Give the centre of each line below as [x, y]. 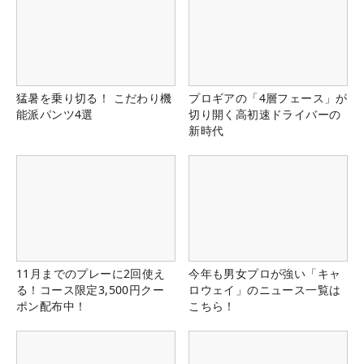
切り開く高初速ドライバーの [265, 115]
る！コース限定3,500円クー [90, 290]
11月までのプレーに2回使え [91, 274]
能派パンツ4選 [55, 115]
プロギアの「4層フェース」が [268, 98]
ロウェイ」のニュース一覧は [265, 290]
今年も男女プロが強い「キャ [265, 274]
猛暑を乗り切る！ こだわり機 [94, 98]
